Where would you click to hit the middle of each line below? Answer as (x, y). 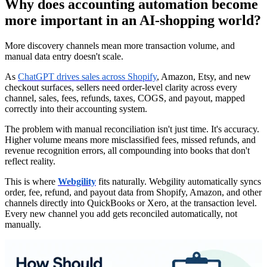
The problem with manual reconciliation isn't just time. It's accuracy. (132, 129)
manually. (23, 224)
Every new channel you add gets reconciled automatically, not (121, 213)
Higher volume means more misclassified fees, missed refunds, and (130, 139)
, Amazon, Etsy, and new (204, 76)
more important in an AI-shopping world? (133, 20)
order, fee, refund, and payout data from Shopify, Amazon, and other (133, 192)
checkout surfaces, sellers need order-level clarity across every (121, 87)
